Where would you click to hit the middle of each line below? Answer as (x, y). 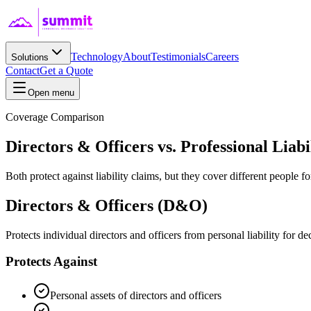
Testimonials (178, 57)
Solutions (30, 57)
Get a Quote (66, 70)
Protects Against (51, 262)
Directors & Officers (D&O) (107, 205)
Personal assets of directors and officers (136, 296)
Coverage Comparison (55, 117)
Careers (222, 57)
